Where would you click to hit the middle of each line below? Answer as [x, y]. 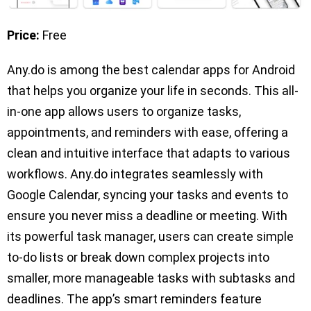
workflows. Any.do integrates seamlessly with [135, 174]
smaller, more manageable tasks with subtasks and [151, 278]
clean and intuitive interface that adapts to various [149, 153]
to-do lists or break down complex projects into [138, 258]
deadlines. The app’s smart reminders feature [134, 299]
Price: [23, 35]
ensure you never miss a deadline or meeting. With [147, 216]
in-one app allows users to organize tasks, [124, 112]
